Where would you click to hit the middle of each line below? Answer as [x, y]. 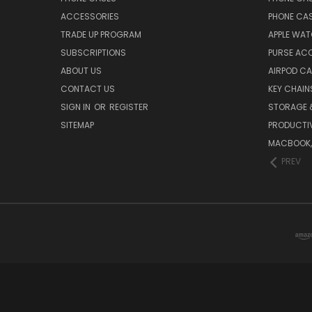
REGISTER [129, 107]
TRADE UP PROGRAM [101, 35]
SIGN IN [77, 107]
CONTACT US [88, 89]
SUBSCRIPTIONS [93, 53]
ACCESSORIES [90, 17]
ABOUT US [81, 71]
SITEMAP [77, 125]
